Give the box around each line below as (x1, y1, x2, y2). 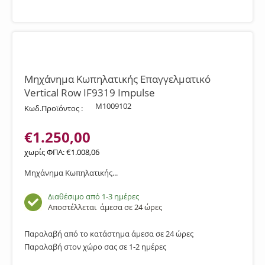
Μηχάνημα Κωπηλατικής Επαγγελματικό (24, 72, 211, 86)
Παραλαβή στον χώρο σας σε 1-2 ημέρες (24, 241, 166, 252)
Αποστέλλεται (48, 202, 100, 212)
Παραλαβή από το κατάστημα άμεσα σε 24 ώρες (24, 228, 193, 239)
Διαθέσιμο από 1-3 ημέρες (48, 191, 139, 202)
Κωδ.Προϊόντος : (24, 103, 83, 114)
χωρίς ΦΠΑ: (24, 147, 66, 157)
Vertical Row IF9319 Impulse (24, 86, 155, 99)
